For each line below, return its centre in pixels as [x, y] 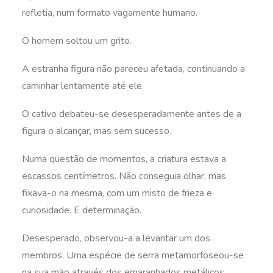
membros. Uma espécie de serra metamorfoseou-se [133, 255]
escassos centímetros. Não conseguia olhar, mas [124, 176]
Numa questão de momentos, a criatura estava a [124, 159]
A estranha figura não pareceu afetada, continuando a [133, 69]
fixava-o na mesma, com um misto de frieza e [117, 193]
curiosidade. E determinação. [82, 210]
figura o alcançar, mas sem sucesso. [97, 131]
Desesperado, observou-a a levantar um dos [116, 238]
